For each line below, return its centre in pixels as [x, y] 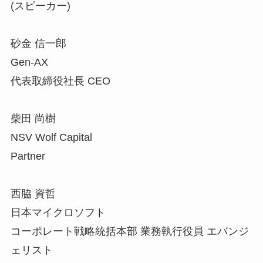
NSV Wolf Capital [51, 138]
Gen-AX [29, 63]
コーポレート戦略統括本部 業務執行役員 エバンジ [129, 232]
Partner [28, 156]
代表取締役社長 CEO [60, 81]
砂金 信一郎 [38, 44]
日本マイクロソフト [58, 213]
